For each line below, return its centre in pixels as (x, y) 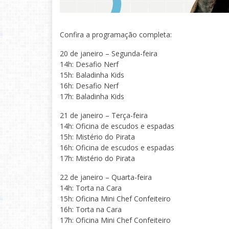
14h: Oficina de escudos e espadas (117, 126)
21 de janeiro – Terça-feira (104, 115)
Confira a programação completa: (116, 35)
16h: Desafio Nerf (89, 86)
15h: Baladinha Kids (92, 75)
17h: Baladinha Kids (92, 96)
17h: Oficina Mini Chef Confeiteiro (115, 220)
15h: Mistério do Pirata (97, 137)
